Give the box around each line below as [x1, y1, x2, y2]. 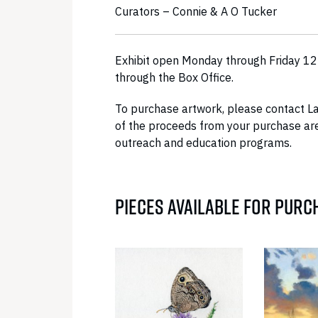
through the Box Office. [115, 70, 234, 84]
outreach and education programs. [115, 136, 292, 150]
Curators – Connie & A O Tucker [115, 4, 277, 18]
